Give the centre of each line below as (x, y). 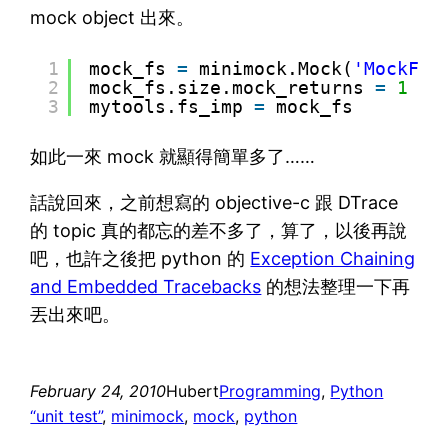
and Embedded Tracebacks (146, 286)
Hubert (193, 390)
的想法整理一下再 (336, 286)
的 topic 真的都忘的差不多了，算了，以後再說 (219, 230)
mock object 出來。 (112, 17)
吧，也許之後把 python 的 (140, 258)
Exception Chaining (333, 258)
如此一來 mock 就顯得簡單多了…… (173, 156)
